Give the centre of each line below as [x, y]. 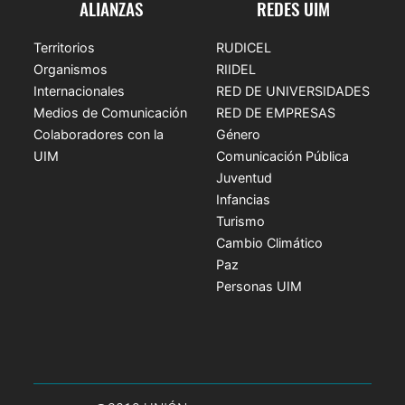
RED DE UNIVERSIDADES [293, 91]
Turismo [240, 221]
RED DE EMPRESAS [276, 113]
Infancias [243, 200]
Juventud [244, 178]
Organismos [71, 70]
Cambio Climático [269, 243]
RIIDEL [236, 70]
